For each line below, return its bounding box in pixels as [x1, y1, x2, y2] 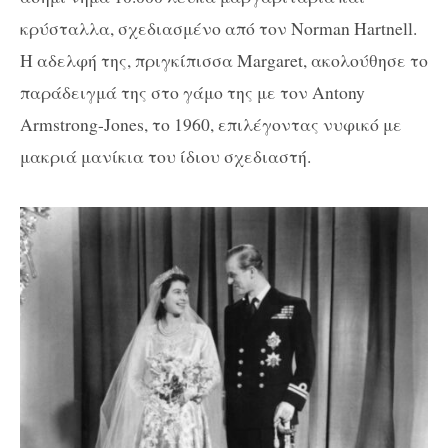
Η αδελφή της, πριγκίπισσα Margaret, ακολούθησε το [20, 47, 428, 72]
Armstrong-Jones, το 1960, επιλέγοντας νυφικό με [20, 111, 402, 136]
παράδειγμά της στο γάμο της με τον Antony [20, 79, 365, 104]
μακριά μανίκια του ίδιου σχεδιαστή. [20, 143, 311, 168]
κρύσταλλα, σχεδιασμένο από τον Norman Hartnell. [20, 15, 417, 40]
